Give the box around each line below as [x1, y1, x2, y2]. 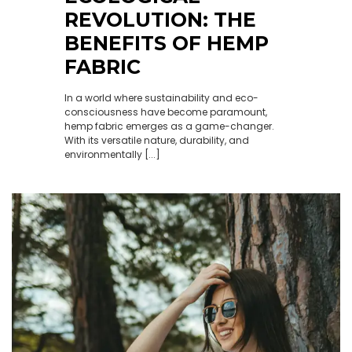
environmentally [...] [64, 148, 160, 161]
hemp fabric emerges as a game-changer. [64, 119, 274, 133]
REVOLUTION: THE [64, 8, 256, 31]
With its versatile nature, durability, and [64, 134, 249, 147]
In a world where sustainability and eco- [64, 91, 258, 104]
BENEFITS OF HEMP [64, 31, 269, 55]
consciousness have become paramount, [64, 105, 267, 119]
